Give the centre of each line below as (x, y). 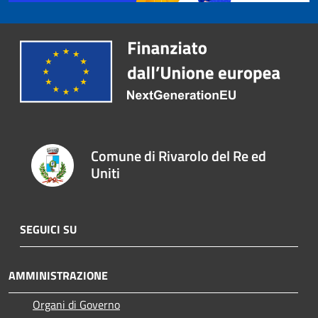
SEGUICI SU (48, 229)
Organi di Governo (76, 305)
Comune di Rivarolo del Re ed (179, 155)
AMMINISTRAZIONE (58, 275)
